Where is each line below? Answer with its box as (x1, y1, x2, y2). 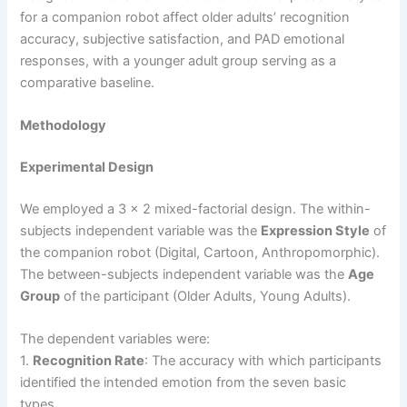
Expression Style (261, 222, 371, 239)
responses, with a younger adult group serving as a (20, 52, 337, 69)
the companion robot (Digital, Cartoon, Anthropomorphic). (20, 243, 381, 261)
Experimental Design (20, 158, 154, 175)
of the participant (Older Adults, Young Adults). (60, 287, 352, 304)
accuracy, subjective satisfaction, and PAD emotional (20, 30, 345, 47)
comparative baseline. (20, 74, 155, 91)
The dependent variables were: (20, 331, 211, 348)
